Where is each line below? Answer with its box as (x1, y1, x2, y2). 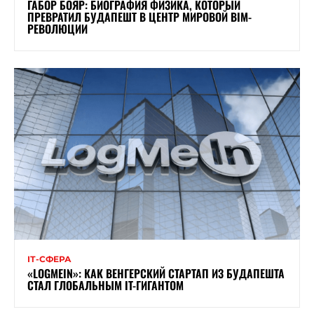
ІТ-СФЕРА (27, 253, 71, 264)
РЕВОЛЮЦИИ (27, 20, 88, 37)
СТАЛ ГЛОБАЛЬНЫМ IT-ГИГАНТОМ (27, 276, 184, 294)
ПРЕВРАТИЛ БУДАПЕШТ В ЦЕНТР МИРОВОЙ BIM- (27, 8, 252, 25)
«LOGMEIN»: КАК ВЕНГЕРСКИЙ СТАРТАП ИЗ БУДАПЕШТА (27, 264, 285, 282)
